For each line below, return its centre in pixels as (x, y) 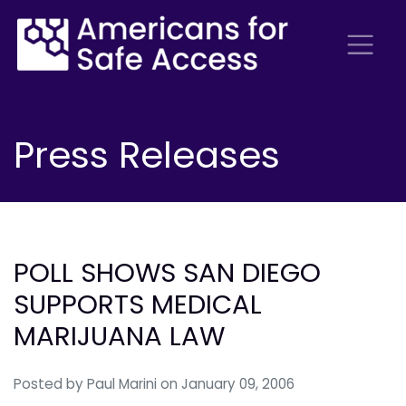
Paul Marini (122, 384)
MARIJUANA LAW (119, 336)
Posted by (50, 384)
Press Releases (147, 155)
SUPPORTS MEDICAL (138, 304)
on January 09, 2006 (227, 384)
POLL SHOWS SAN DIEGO (167, 273)
